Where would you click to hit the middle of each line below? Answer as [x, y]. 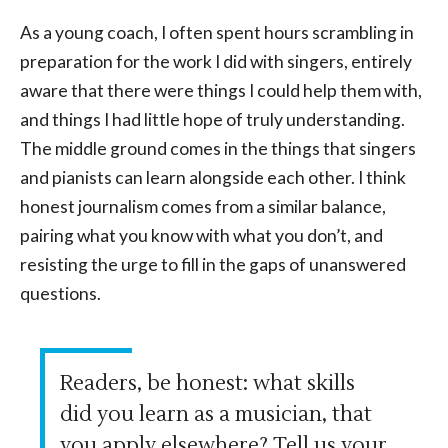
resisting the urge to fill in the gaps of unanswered [213, 265]
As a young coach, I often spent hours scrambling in [217, 33]
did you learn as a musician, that [216, 415]
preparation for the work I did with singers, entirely [216, 62]
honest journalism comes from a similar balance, [203, 207]
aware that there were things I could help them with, [221, 91]
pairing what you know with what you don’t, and [201, 236]
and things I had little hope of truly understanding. [212, 120]
